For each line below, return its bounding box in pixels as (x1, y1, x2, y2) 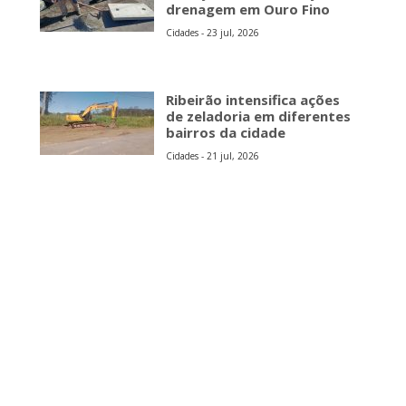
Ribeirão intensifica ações (166, 91, 340, 109)
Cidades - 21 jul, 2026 (166, 150, 259, 162)
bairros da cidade (166, 123, 285, 141)
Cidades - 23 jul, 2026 (166, 26, 259, 39)
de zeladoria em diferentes (166, 107, 351, 125)
